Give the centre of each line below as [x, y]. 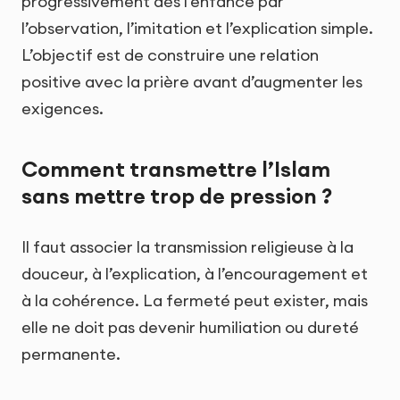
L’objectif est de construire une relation [170, 54]
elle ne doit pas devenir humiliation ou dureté [190, 328]
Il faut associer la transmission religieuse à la [187, 247]
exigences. [62, 108]
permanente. [71, 354]
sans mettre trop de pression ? [177, 196]
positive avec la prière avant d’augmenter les [192, 81]
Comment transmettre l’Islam [176, 170]
